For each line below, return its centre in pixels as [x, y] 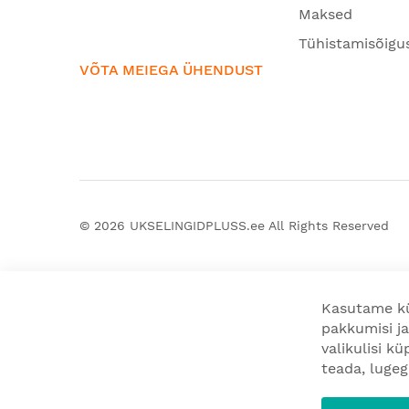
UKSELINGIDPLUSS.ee [197, 225]
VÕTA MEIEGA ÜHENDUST [171, 70]
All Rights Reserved [327, 225]
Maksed [325, 14]
